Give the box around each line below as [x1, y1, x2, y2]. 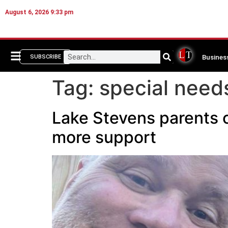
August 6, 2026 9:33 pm [5, 9, 73, 16]
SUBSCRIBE [30, 53, 62, 61]
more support [52, 127, 156, 148]
